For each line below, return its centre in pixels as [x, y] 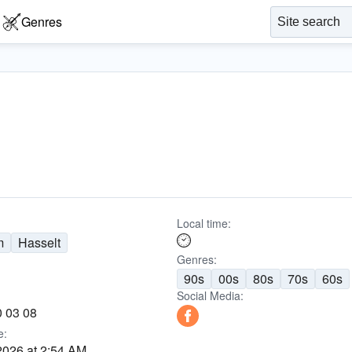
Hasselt [40, 242]
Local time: [203, 223]
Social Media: [210, 295]
